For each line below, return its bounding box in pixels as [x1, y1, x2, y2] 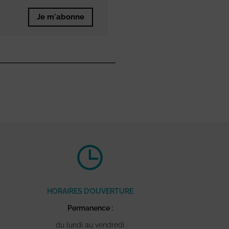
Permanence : [67, 204, 113, 213]
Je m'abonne [36, 12, 84, 22]
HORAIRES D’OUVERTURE [47, 187, 133, 196]
